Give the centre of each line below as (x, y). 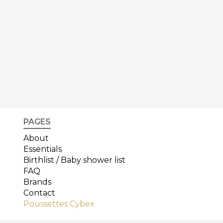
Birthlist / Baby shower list (74, 160)
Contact (39, 193)
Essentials (43, 149)
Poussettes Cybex (59, 204)
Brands (37, 182)
